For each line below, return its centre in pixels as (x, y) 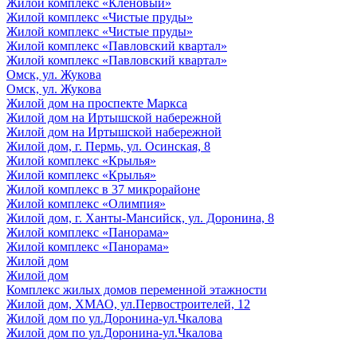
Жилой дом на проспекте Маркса (97, 103)
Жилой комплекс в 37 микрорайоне (103, 189)
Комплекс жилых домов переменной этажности (137, 289)
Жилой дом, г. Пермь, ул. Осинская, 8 (108, 146)
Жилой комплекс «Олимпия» (86, 203)
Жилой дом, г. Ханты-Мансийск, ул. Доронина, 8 (140, 218)
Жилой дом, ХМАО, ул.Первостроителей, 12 (128, 304)
